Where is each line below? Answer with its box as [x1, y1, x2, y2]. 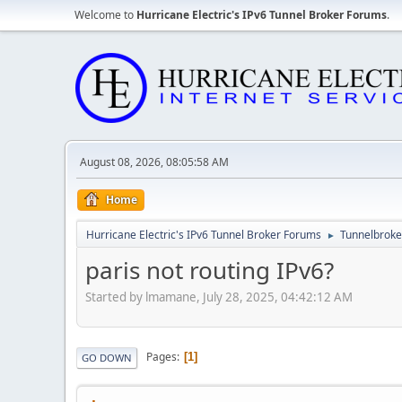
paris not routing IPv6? [85, 254, 334, 286]
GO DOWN [82, 350, 132, 364]
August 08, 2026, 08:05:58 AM [80, 154, 229, 170]
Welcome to [74, 7, 136, 22]
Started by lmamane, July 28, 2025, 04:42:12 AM [85, 288, 353, 305]
